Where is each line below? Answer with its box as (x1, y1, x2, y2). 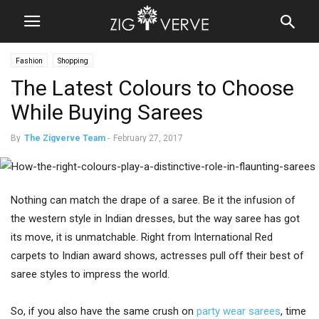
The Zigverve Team (24, 133, 105, 143)
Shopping (58, 57, 88, 65)
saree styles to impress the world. (11, 268, 169, 281)
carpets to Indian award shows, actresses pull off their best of (11, 249, 304, 262)
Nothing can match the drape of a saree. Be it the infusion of (11, 194, 296, 206)
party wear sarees (197, 305, 281, 318)
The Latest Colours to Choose (11, 75, 294, 100)
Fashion (16, 57, 43, 65)
